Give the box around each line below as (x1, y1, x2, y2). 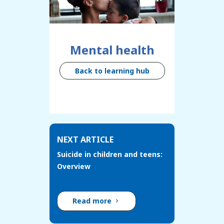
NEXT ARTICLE (57, 134, 113, 145)
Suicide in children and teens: (57, 149, 162, 159)
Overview (57, 161, 90, 171)
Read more (72, 196, 113, 206)
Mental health (69, 41, 154, 58)
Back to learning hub (74, 66, 149, 76)
